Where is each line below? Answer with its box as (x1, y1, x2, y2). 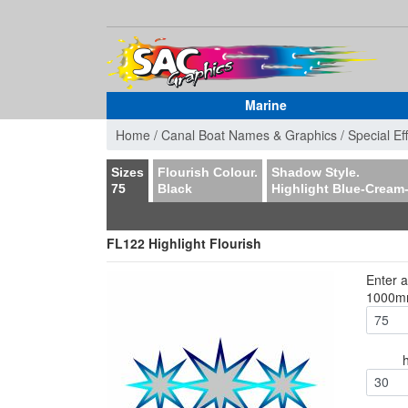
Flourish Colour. (158, 165, 258, 179)
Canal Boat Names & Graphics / (161, 125, 348, 144)
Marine (245, 96, 287, 114)
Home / (116, 125, 161, 144)
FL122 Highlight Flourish (107, 234, 261, 252)
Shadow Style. (271, 165, 360, 179)
